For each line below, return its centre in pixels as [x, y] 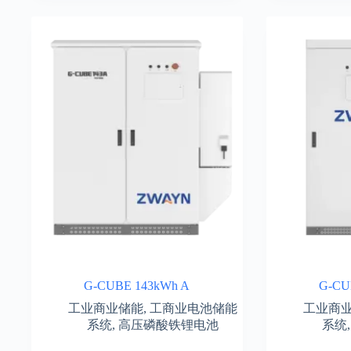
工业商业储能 [105, 308]
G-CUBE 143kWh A [137, 285]
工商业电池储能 [193, 308]
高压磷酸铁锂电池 [168, 324]
